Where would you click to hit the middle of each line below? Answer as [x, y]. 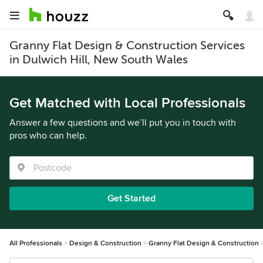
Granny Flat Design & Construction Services [127, 45]
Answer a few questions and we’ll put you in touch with [123, 123]
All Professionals [36, 243]
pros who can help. [48, 136]
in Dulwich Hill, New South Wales [99, 60]
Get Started [131, 198]
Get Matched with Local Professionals [127, 103]
